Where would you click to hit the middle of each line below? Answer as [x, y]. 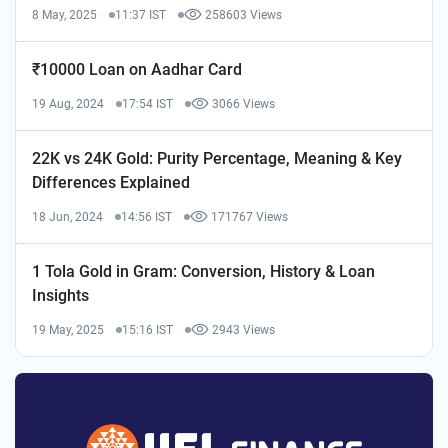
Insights [60, 295]
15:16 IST [147, 329]
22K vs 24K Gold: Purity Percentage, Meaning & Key [217, 158]
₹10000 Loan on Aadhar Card [137, 69]
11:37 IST [140, 14]
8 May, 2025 [64, 14]
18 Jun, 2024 [67, 216]
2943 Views [243, 329]
